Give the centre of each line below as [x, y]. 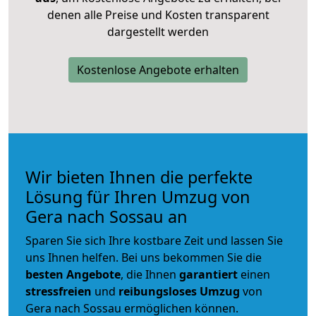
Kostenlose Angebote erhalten [158, 69]
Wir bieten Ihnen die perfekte [139, 177]
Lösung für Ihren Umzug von [138, 196]
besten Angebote [73, 274]
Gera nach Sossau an [107, 216]
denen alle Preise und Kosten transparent [158, 14]
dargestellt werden [158, 31]
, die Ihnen [150, 274]
